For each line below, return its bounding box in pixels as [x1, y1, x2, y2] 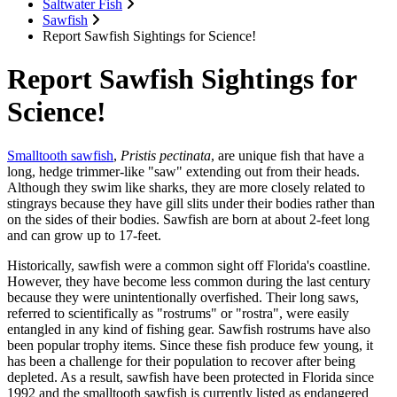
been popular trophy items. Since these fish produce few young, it [7, 337, 373, 353]
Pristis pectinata [121, 147, 211, 163]
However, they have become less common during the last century [7, 273, 370, 289]
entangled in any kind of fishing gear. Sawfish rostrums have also [7, 321, 370, 337]
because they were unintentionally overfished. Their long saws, [7, 289, 359, 305]
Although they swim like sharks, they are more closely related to [7, 179, 365, 195]
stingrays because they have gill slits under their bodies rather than [7, 195, 375, 211]
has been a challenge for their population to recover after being [7, 353, 355, 369]
